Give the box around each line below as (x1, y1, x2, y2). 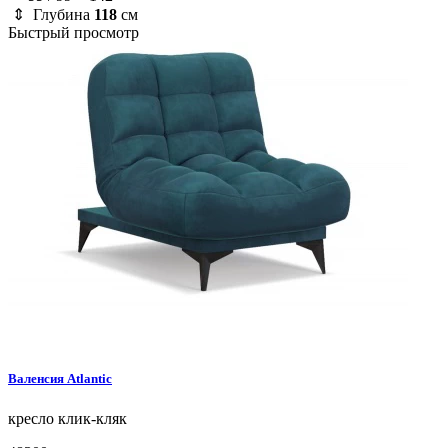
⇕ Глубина (8, 6, 94, 24)
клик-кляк (54, 409, 127, 427)
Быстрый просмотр (8, 24, 139, 42)
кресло (8, 409, 54, 427)
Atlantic (67, 371, 112, 387)
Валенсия (8, 371, 67, 387)
